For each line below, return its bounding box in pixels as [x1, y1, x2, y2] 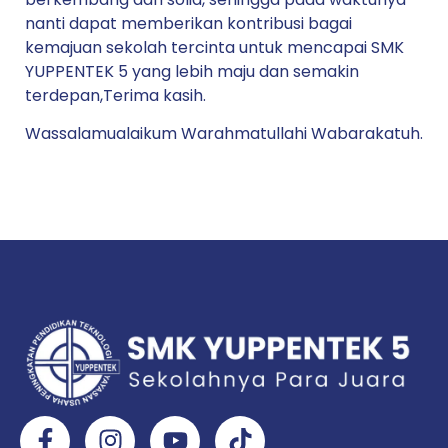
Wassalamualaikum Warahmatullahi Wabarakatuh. [25, 121, 423, 145]
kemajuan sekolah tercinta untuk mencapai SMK [25, 35, 404, 59]
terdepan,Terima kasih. [25, 83, 206, 107]
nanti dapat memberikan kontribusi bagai [25, 11, 352, 35]
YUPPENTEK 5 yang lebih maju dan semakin [25, 59, 359, 83]
